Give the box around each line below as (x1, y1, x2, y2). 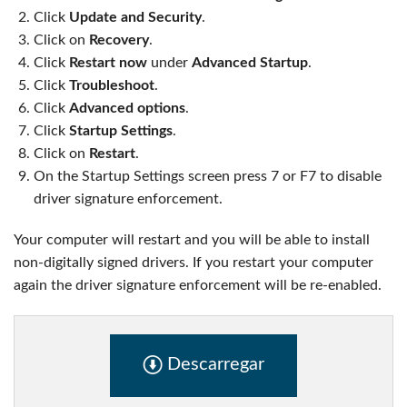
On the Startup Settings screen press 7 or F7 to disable (34, 169, 382, 184)
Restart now (69, 55, 148, 71)
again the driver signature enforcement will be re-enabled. (14, 278, 382, 293)
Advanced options (69, 101, 186, 116)
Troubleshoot (69, 78, 155, 94)
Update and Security (69, 10, 203, 25)
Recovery (89, 33, 150, 48)
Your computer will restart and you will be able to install (14, 233, 370, 248)
